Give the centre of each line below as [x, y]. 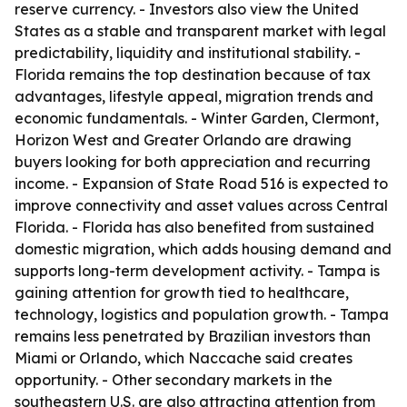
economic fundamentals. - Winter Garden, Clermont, [197, 118]
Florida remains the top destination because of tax [193, 74]
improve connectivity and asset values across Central [201, 205]
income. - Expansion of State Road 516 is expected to [201, 184]
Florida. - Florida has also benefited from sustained [194, 227]
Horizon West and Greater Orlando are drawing [183, 140]
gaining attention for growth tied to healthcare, [182, 293]
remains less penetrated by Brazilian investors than [193, 336]
